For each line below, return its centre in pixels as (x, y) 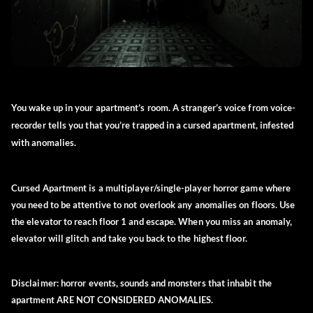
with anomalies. (44, 143)
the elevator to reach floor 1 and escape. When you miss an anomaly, (152, 222)
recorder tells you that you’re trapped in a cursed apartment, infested (153, 125)
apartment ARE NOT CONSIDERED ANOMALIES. (112, 300)
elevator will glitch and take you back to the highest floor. (130, 239)
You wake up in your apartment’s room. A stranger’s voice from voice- (154, 108)
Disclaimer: (36, 283)
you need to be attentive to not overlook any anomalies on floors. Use (153, 205)
